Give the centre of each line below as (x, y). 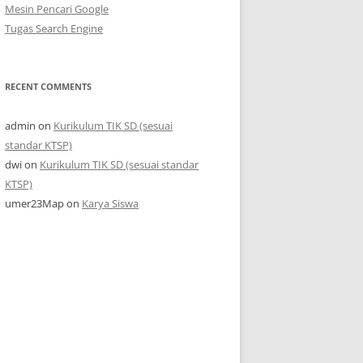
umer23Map (34, 203)
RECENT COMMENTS (48, 86)
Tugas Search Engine (54, 28)
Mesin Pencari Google (57, 9)
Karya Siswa (110, 203)
